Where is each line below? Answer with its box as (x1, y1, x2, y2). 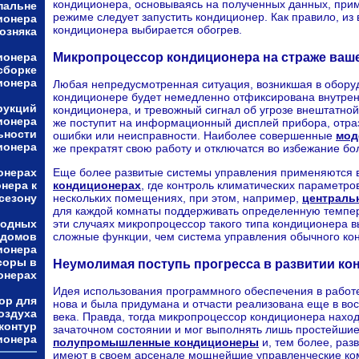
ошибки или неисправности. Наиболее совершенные (53, 129, 336, 143)
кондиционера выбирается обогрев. (53, 23, 242, 37)
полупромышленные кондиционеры (53, 335, 259, 349)
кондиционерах (53, 179, 141, 192)
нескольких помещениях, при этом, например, (53, 192, 302, 205)
